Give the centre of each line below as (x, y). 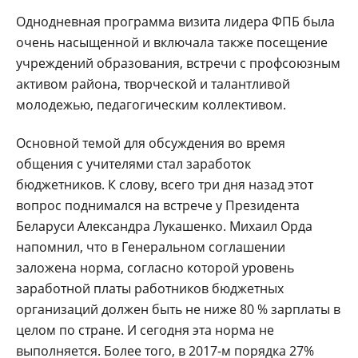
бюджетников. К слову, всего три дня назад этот (165, 184)
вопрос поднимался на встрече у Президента (158, 205)
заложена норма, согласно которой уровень (155, 267)
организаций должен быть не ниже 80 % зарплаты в (178, 309)
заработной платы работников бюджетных (150, 288)
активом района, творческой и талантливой (153, 84)
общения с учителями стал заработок (133, 163)
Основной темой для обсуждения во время (151, 143)
